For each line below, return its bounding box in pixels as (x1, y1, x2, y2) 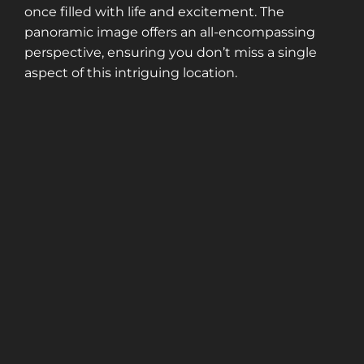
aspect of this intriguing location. (24, 65, 237, 81)
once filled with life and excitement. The (24, 4, 284, 20)
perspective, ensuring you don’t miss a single (24, 45, 317, 61)
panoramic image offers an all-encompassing (24, 24, 315, 41)
